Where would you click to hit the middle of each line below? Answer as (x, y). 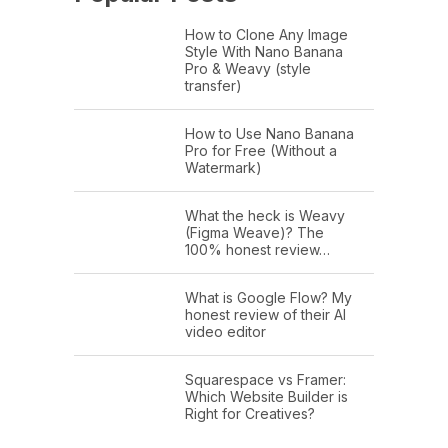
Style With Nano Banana (264, 51)
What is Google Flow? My (268, 297)
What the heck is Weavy (265, 215)
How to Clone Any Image (266, 34)
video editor (225, 331)
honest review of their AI (265, 314)
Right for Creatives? (250, 413)
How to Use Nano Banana (269, 133)
